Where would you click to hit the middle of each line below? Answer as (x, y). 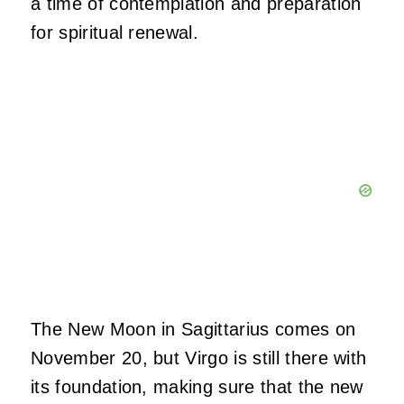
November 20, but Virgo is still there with (199, 358)
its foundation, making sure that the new (197, 387)
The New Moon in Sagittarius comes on (193, 330)
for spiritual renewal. (118, 33)
